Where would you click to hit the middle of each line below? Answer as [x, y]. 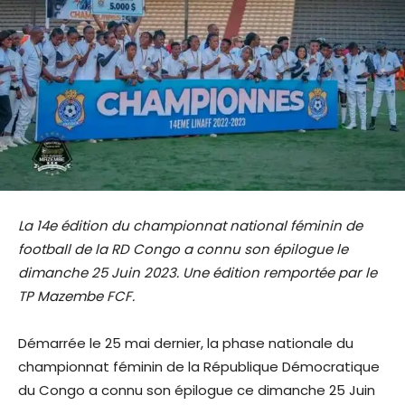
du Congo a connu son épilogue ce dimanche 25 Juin [197, 390]
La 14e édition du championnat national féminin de [190, 225]
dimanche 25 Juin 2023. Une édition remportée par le [198, 272]
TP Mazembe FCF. [76, 296]
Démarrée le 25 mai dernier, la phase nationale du [186, 343]
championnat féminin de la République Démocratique [199, 366]
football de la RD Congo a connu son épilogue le [183, 249]
